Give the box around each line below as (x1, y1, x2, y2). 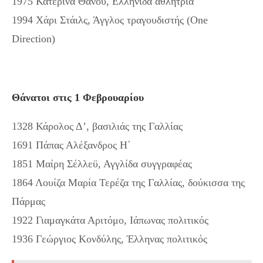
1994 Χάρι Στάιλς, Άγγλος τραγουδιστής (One (12, 14, 208, 26)
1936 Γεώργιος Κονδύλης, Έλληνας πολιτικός (12, 232, 207, 245)
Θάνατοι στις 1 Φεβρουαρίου (12, 91, 144, 103)
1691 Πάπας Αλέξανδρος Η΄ (12, 139, 131, 151)
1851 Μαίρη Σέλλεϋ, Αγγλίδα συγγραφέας (12, 157, 192, 170)
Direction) (12, 32, 55, 45)
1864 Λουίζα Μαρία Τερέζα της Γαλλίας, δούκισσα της (12, 176, 245, 188)
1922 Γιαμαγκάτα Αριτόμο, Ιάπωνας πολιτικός (12, 214, 208, 226)
